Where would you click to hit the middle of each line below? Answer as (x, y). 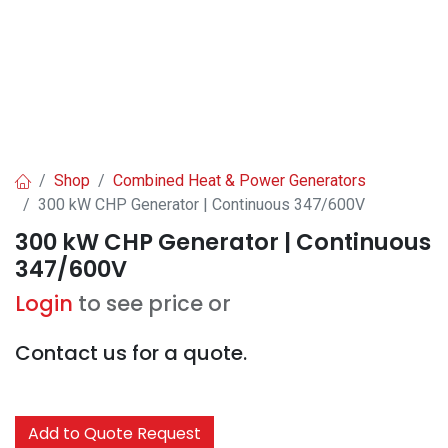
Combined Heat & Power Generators (239, 180)
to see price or (154, 303)
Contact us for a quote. (131, 353)
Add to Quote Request (114, 433)
